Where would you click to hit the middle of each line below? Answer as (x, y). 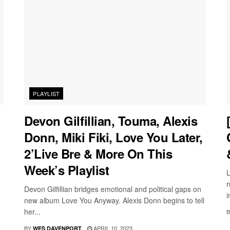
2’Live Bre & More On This (98, 154)
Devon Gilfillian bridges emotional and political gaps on (113, 189)
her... (33, 212)
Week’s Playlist (67, 170)
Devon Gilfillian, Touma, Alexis (111, 121)
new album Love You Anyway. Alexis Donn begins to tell (114, 200)
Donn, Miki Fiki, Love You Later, (113, 137)
